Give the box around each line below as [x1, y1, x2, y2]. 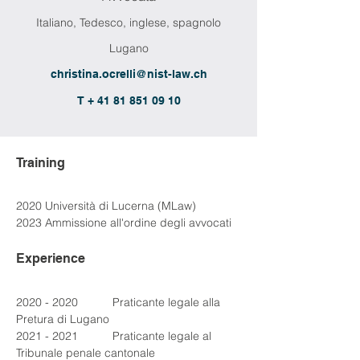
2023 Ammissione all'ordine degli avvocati [16, 215, 231, 230]
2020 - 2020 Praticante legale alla [16, 295, 81, 309]
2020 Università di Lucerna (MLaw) [16, 198, 196, 213]
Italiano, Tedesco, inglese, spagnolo [36, 15, 221, 30]
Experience [16, 251, 85, 266]
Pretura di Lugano [16, 312, 109, 326]
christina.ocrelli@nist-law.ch [50, 67, 207, 80]
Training [16, 155, 65, 170]
